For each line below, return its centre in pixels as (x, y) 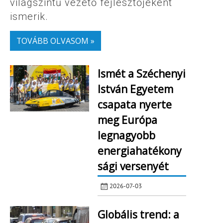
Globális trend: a (138, 215)
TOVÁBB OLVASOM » (55, 41)
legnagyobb (126, 135)
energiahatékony (139, 151)
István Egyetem (135, 89)
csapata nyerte (134, 104)
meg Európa (127, 120)
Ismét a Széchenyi (141, 73)
